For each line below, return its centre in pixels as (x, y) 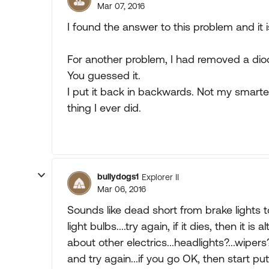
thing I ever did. (104, 108)
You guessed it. (104, 75)
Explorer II (160, 177)
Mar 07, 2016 (121, 6)
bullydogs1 (118, 177)
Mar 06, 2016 (122, 189)
